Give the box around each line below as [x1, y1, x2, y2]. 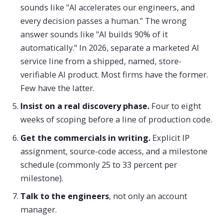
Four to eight [149, 101, 201, 112]
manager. [20, 204, 57, 216]
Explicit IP [150, 132, 190, 143]
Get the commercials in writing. [20, 132, 150, 143]
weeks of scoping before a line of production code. [20, 114, 212, 125]
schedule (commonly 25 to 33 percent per [20, 159, 177, 170]
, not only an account [109, 191, 187, 202]
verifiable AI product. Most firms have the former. [20, 69, 208, 80]
